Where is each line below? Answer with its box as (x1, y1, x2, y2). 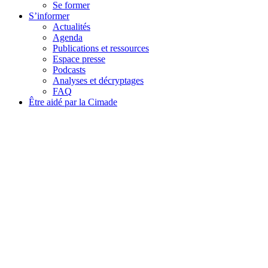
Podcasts (53, 65, 86, 75)
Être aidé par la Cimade (29, 97, 117, 107)
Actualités (53, 22, 90, 32)
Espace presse (53, 54, 105, 64)
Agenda (53, 32, 83, 42)
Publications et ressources (53, 43, 149, 53)
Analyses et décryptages (53, 75, 144, 86)
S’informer (29, 11, 69, 21)
